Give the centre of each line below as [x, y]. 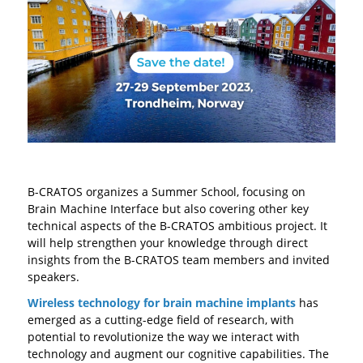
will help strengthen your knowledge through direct [167, 242]
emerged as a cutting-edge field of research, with [160, 320]
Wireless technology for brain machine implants [161, 303]
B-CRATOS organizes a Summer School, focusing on [166, 191]
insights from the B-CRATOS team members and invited [178, 259]
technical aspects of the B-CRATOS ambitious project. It [177, 225]
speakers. [53, 276]
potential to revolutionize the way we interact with [163, 337]
